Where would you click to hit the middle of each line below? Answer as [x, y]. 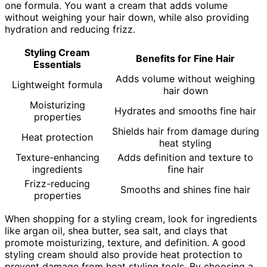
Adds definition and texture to [185, 158]
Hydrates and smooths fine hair [185, 111]
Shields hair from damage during [185, 131]
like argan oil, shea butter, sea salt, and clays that [116, 231]
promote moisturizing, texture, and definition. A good [125, 243]
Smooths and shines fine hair [185, 190]
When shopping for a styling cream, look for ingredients [131, 219]
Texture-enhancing [57, 158]
